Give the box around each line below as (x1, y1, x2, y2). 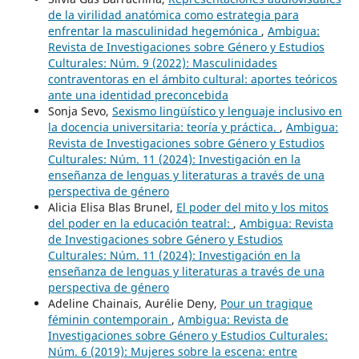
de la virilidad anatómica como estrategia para (47, 7, 299, 23)
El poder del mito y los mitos (175, 200, 329, 216)
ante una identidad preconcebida (47, 87, 228, 103)
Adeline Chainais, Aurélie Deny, (47, 296, 220, 312)
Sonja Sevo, (47, 103, 112, 119)
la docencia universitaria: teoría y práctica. (47, 119, 280, 135)
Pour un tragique (220, 296, 313, 312)
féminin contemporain (47, 312, 171, 328)
